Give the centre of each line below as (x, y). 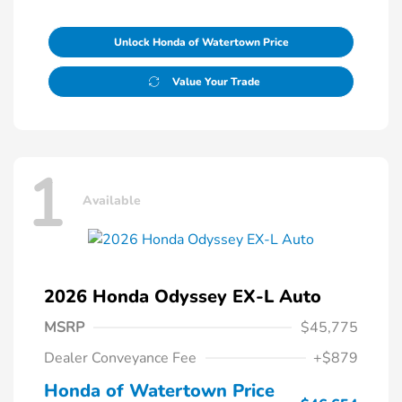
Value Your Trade (216, 82)
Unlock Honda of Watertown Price (201, 43)
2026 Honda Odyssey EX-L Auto (183, 297)
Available (112, 200)
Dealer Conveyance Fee (120, 358)
